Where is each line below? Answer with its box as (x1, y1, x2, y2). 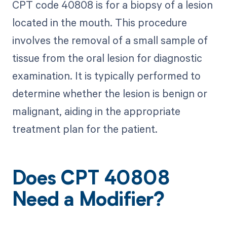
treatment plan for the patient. (12, 122, 158, 136)
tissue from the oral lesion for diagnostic (12, 51, 202, 65)
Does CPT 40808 (12, 170, 170, 190)
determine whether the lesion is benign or (12, 86, 207, 101)
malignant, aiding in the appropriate (12, 104, 180, 119)
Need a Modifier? (12, 192, 165, 211)
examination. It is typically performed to (12, 68, 201, 83)
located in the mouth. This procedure (12, 15, 187, 30)
